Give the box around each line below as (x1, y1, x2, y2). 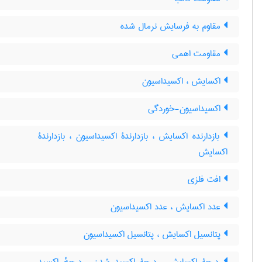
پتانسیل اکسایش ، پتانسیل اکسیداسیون (84, 226, 223, 243)
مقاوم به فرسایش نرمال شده (120, 18, 223, 35)
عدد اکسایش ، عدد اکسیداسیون (111, 199, 223, 215)
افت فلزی (188, 171, 223, 188)
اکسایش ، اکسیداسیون (142, 73, 223, 89)
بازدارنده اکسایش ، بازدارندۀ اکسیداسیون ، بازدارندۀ (38, 128, 223, 144)
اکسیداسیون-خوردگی (148, 101, 223, 117)
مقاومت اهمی (172, 46, 223, 62)
